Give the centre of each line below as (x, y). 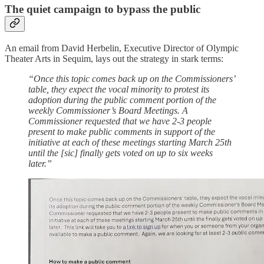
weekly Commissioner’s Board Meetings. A (108, 110)
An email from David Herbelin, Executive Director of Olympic (122, 48)
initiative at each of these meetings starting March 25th (130, 142)
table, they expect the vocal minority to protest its (119, 89)
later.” (40, 163)
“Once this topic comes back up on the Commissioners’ (131, 78)
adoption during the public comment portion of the (122, 100)
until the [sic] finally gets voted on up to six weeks (121, 153)
